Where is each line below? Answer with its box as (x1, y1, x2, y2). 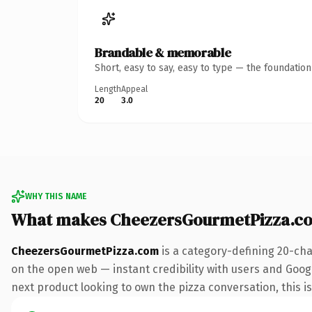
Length (95, 84, 121, 94)
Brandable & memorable (95, 43, 231, 61)
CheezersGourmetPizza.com (11, 244, 159, 258)
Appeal (121, 84, 148, 94)
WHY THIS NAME (25, 191, 86, 201)
